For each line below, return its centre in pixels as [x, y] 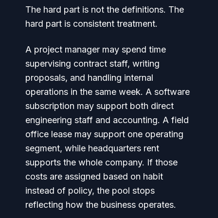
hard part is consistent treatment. [91, 24]
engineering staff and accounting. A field [107, 120]
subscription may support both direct [100, 106]
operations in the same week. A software [108, 92]
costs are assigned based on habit [94, 176]
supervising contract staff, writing [92, 64]
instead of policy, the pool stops [90, 191]
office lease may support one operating [104, 134]
